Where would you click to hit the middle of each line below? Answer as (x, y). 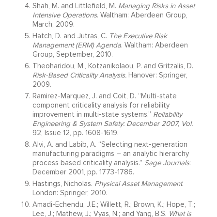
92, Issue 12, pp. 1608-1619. (75, 133)
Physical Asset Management (138, 184)
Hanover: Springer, (158, 76)
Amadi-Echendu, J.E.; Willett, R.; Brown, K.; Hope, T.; (114, 205)
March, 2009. (53, 25)
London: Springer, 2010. (70, 193)
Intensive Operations (64, 15)
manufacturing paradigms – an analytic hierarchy (110, 154)
